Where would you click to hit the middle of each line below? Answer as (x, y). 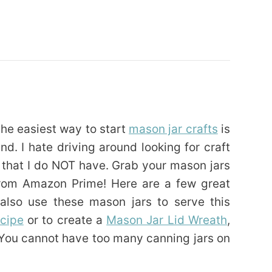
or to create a (65, 220)
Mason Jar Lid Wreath (167, 220)
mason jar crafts (173, 129)
